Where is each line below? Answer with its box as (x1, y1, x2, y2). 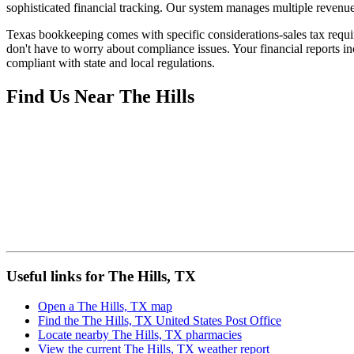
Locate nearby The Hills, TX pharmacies (38, 328, 242, 342)
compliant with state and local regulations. (6, 56, 215, 70)
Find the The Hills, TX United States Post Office (38, 314, 281, 328)
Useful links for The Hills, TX (6, 267, 196, 284)
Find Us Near (6, 85, 119, 107)
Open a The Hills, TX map (38, 299, 172, 314)
